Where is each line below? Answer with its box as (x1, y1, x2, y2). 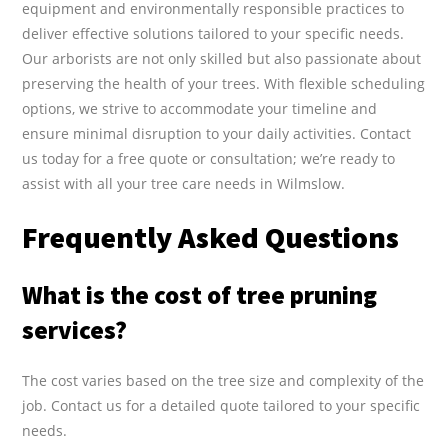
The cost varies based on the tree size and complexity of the (22, 370, 425, 390)
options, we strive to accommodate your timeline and (22, 98, 378, 118)
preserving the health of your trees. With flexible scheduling (22, 73, 426, 93)
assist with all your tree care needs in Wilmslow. (22, 173, 346, 193)
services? (22, 313, 128, 346)
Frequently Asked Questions (22, 217, 400, 256)
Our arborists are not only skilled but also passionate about (22, 48, 422, 68)
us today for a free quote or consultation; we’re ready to (22, 148, 396, 168)
